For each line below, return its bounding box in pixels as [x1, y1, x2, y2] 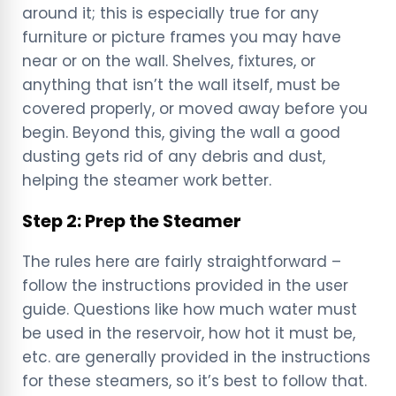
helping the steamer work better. [22, 170, 276, 192]
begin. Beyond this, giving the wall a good [22, 122, 340, 144]
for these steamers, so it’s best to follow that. [22, 370, 367, 392]
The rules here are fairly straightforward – [22, 251, 341, 273]
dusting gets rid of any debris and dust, [22, 146, 325, 168]
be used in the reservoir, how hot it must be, [22, 323, 355, 345]
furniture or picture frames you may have [22, 27, 341, 49]
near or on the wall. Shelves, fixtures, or [22, 50, 316, 72]
